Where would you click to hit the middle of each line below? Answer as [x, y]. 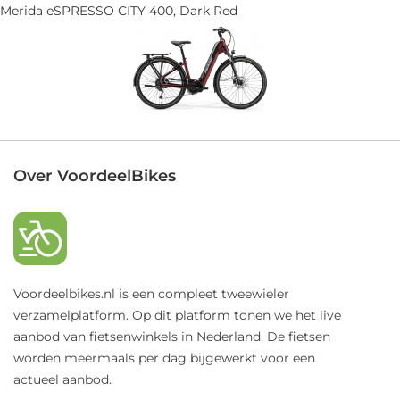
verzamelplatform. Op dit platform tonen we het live [177, 315]
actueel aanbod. [62, 379]
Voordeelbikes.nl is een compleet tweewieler [151, 293]
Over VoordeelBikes [95, 175]
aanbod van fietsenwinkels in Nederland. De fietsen [172, 336]
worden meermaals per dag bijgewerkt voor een [164, 358]
